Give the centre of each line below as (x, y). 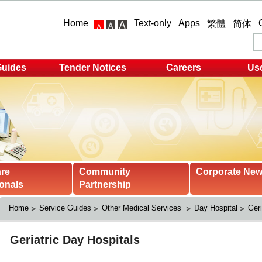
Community (105, 172)
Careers (184, 68)
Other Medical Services (142, 208)
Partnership (105, 185)
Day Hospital (216, 208)
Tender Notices (92, 68)
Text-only (153, 23)
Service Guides (65, 208)
